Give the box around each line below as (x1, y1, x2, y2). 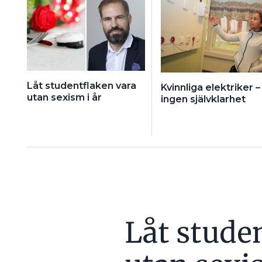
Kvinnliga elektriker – (160, 81, 260, 93)
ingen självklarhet (160, 93, 246, 105)
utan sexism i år (26, 91, 102, 103)
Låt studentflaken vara (26, 80, 136, 91)
